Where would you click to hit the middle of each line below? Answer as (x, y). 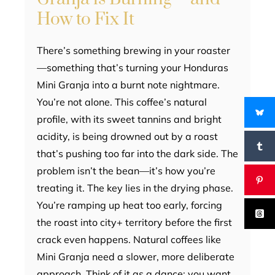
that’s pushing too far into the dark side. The (137, 154)
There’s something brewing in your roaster (134, 51)
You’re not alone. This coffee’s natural (122, 102)
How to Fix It (86, 20)
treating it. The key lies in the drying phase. (135, 188)
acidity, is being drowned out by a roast (127, 137)
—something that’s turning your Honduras (133, 68)
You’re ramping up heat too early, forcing (130, 205)
